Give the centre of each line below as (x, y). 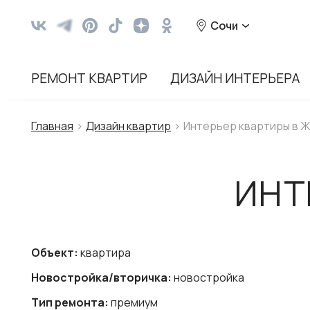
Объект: (55, 253)
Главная (52, 126)
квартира (104, 253)
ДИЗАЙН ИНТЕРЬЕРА (235, 78)
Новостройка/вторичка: (101, 277)
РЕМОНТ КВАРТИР (89, 78)
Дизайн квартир (128, 126)
